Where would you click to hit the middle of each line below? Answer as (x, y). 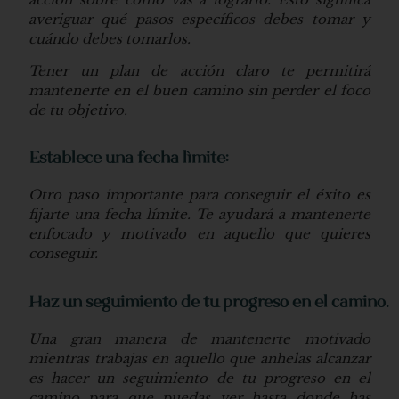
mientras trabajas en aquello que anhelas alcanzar (199, 358)
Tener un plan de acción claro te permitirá (199, 71)
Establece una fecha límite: (129, 159)
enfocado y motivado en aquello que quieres (199, 234)
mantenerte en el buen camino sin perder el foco (199, 91)
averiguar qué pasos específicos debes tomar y (199, 19)
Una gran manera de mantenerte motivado (199, 338)
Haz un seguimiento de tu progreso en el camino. (209, 303)
